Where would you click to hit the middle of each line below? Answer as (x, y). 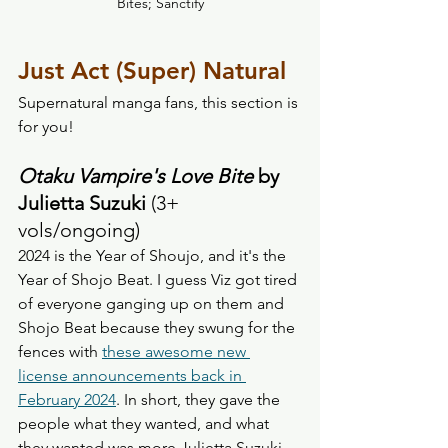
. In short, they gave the (200, 400)
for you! (48, 127)
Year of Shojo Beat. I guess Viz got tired (159, 280)
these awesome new (176, 352)
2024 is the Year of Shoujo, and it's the (154, 256)
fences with (60, 352)
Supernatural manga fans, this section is (160, 103)
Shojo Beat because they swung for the (158, 328)
